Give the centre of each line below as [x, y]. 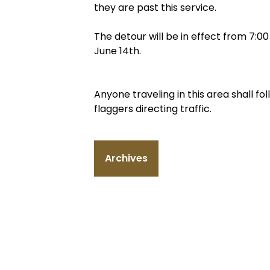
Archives [126, 158]
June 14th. [119, 51]
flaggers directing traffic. [154, 109]
